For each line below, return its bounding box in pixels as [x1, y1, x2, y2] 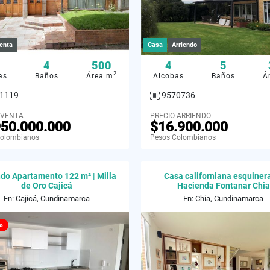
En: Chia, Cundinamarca [183, 194, 263, 204]
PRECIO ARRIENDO [150, 111, 211, 121]
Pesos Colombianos [150, 133, 216, 142]
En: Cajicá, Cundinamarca [4, 194, 90, 204]
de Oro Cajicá [21, 181, 72, 191]
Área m [86, 71, 113, 80]
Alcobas [153, 71, 184, 80]
